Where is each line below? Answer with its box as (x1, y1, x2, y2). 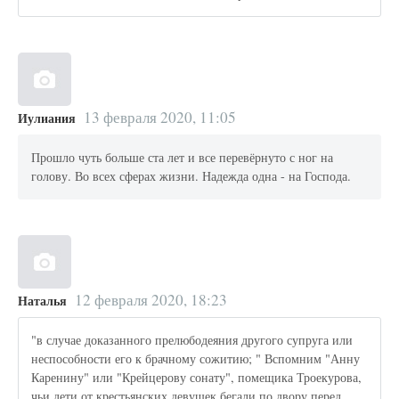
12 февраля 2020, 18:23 (74, 289, 227, 310)
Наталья (18, 290, 67, 310)
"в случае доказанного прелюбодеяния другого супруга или (31, 331, 354, 349)
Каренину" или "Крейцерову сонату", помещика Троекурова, (31, 369, 362, 387)
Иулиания (18, 108, 76, 127)
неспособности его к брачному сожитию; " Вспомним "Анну (31, 350, 361, 368)
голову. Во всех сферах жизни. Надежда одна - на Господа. (31, 167, 352, 185)
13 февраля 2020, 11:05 (83, 106, 236, 127)
